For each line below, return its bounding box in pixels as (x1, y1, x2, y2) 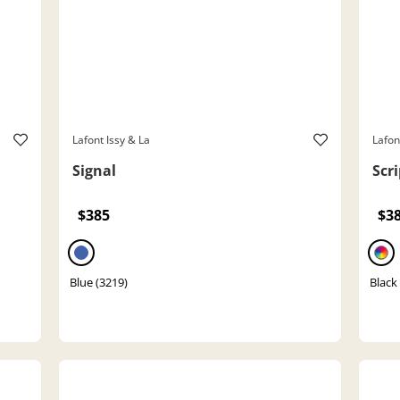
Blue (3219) (70, 273, 128, 290)
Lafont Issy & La (72, 131, 150, 147)
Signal (72, 160, 116, 180)
